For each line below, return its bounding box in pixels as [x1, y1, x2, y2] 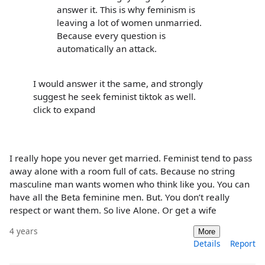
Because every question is [57, 30, 166, 42]
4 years [9, 225, 38, 237]
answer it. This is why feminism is [57, 4, 195, 16]
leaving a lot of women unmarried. [57, 17, 202, 29]
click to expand [33, 104, 95, 116]
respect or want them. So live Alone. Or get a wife [9, 203, 216, 216]
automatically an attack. [57, 43, 157, 55]
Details [193, 237, 221, 249]
